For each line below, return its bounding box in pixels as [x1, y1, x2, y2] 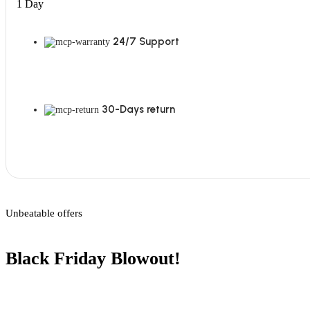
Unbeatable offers [6, 208, 82, 219]
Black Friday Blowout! [6, 248, 181, 268]
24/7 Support [113, 35, 179, 48]
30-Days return [102, 103, 175, 116]
